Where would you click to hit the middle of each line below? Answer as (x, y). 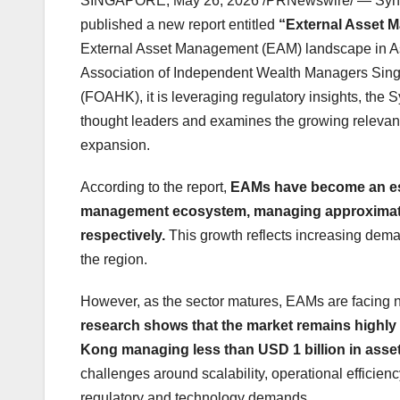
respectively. (123, 236)
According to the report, (155, 187)
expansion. (115, 146)
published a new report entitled (179, 25)
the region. (114, 260)
